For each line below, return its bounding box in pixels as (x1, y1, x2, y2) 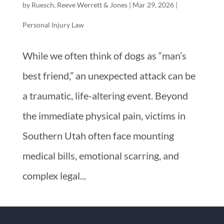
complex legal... (22, 169, 86, 182)
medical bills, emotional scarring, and (22, 149, 179, 162)
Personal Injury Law (22, 20, 84, 29)
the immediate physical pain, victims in (22, 109, 185, 122)
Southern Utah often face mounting (22, 129, 174, 142)
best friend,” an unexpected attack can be (22, 69, 195, 82)
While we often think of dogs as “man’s (22, 49, 186, 62)
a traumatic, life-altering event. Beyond (22, 89, 188, 102)
